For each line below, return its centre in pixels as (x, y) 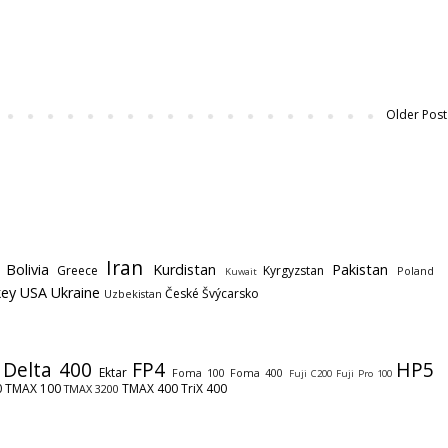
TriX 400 (204, 389)
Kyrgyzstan (294, 271)
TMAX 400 (150, 389)
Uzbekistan (133, 294)
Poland (416, 271)
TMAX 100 (33, 389)
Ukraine (75, 293)
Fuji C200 (310, 374)
